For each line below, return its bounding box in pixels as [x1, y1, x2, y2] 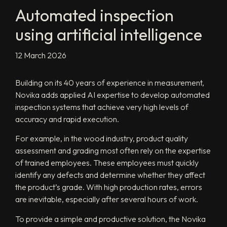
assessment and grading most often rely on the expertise [15, 145, 211, 156]
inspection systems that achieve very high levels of [15, 101, 188, 112]
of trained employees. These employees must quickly [15, 158, 199, 168]
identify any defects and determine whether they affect [15, 170, 205, 180]
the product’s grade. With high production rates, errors [15, 182, 202, 193]
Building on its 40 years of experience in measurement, [15, 77, 204, 88]
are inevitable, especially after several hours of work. [15, 194, 198, 205]
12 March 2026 [15, 50, 66, 60]
